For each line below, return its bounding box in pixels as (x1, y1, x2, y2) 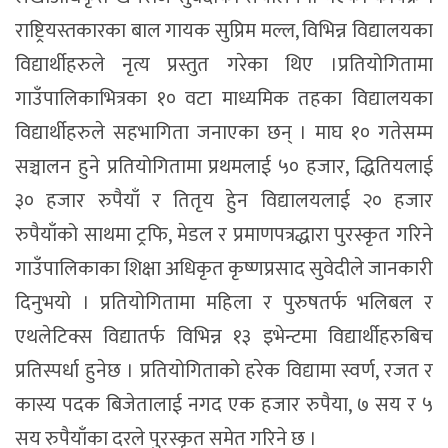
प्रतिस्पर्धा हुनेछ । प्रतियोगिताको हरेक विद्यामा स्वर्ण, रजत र (15, 354, 433, 389)
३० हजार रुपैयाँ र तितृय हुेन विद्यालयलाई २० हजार (15, 184, 433, 219)
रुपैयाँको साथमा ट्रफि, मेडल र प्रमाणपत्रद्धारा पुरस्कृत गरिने (15, 218, 433, 253)
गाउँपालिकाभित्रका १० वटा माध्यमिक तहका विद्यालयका (15, 82, 433, 117)
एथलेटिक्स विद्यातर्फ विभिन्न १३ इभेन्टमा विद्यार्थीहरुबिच (15, 320, 433, 355)
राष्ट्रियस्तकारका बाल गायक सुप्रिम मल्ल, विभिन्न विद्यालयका (15, 14, 433, 49)
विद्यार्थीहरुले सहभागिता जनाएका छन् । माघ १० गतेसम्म (15, 116, 433, 151)
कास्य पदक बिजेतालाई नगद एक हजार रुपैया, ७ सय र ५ (15, 388, 433, 423)
